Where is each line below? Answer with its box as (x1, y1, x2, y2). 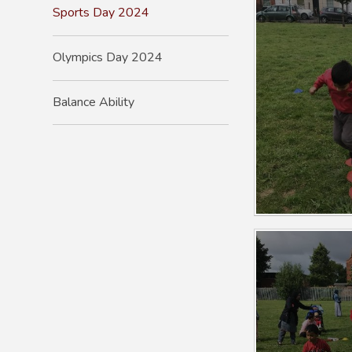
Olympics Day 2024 (53, 49, 163, 67)
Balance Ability (53, 93, 135, 111)
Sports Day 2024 (53, 4, 150, 22)
